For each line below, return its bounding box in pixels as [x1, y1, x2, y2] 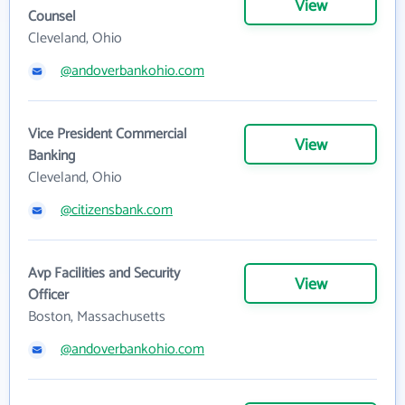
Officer [28, 283, 69, 308]
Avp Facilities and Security [28, 261, 180, 287]
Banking [28, 144, 75, 169]
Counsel [28, 5, 76, 30]
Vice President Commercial [28, 122, 187, 147]
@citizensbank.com [61, 198, 173, 223]
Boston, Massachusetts [28, 305, 165, 330]
